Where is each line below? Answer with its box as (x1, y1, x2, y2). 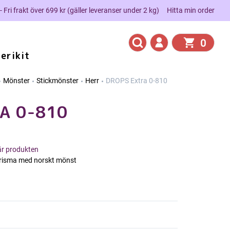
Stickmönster (36, 76, 79, 85)
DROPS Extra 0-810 (106, 76, 167, 85)
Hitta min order (167, 6, 215, 14)
